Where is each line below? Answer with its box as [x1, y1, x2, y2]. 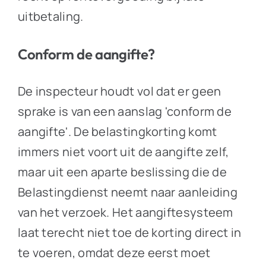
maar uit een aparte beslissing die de [17, 163, 227, 180]
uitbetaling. [17, 8, 84, 24]
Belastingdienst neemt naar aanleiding [17, 183, 238, 200]
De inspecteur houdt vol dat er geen [17, 83, 221, 99]
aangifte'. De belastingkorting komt [17, 123, 217, 140]
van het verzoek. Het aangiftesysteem [17, 204, 233, 220]
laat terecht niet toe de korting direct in [17, 224, 242, 240]
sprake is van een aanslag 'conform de [17, 103, 232, 119]
